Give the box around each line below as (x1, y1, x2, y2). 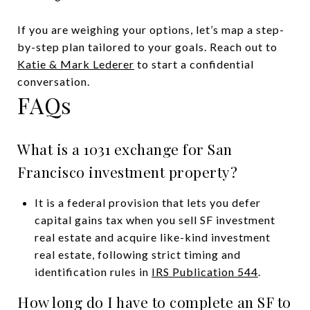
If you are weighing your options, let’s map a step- (17, 22, 284, 36)
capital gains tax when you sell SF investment (34, 212, 275, 226)
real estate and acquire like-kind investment (34, 230, 271, 244)
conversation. (17, 74, 90, 88)
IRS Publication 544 (151, 264, 258, 278)
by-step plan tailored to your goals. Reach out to (17, 39, 277, 53)
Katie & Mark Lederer (17, 57, 134, 71)
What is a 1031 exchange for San (17, 138, 232, 158)
